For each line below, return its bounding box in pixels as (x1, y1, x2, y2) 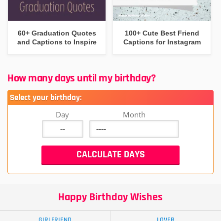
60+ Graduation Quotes (17, 29, 96, 37)
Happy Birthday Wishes (58, 190, 163, 204)
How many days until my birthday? (7, 71, 155, 85)
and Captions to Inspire (17, 38, 97, 46)
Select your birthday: (10, 92, 81, 103)
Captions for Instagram (123, 38, 201, 46)
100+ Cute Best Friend (124, 29, 199, 37)
